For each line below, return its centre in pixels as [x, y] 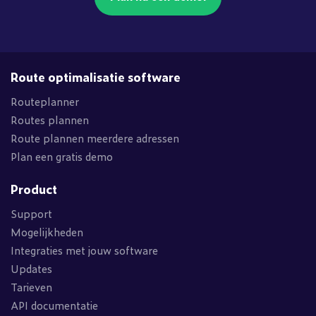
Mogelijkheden [47, 232]
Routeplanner [45, 101]
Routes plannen [50, 120]
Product [34, 189]
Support [31, 213]
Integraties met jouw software [84, 250]
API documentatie [54, 305]
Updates [31, 268]
